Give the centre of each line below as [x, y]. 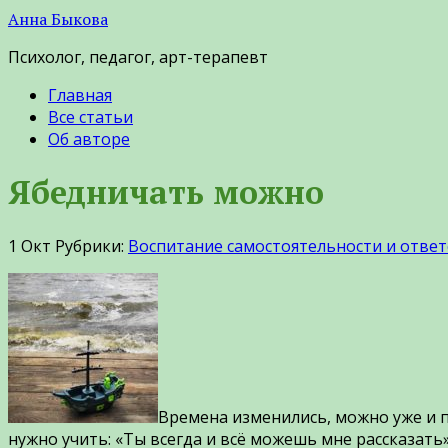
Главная [80, 95]
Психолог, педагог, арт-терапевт [138, 57]
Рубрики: [91, 245]
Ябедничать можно [166, 192]
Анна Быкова [58, 19]
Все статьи [90, 117]
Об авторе [89, 139]
